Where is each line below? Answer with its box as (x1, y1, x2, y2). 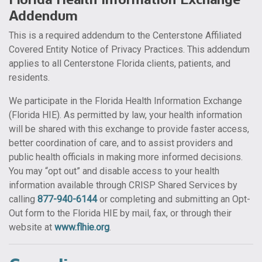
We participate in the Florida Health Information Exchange (9, 95, 242, 106)
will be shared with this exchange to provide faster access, (9, 123, 249, 135)
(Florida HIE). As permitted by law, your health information (9, 109, 242, 120)
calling (9, 194, 37, 205)
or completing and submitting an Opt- (97, 194, 250, 205)
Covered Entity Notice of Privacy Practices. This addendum (9, 44, 250, 55)
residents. (9, 72, 50, 83)
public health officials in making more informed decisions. (9, 151, 243, 163)
